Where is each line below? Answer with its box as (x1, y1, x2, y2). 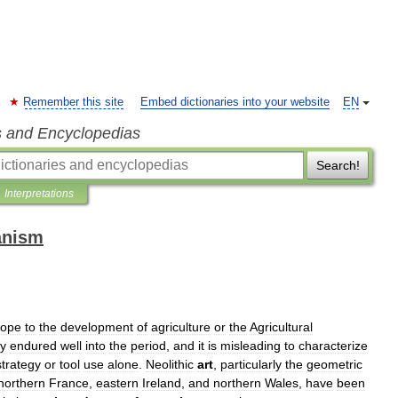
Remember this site (23, 96, 123, 108)
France (49, 376, 89, 390)
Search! (315, 158, 360, 172)
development (60, 320, 133, 334)
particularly (220, 357, 282, 371)
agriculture (151, 320, 211, 334)
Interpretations (4, 187, 74, 200)
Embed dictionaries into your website (140, 96, 330, 108)
